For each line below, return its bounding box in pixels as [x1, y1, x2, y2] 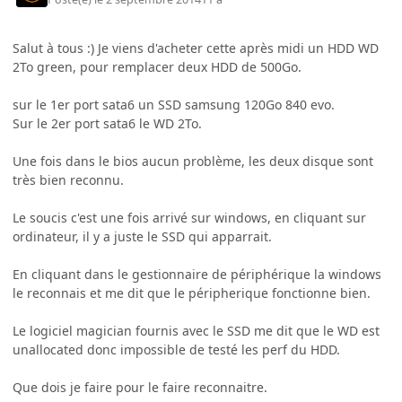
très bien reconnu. [13, 170, 124, 188]
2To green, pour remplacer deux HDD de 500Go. [13, 57, 301, 75]
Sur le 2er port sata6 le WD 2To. [13, 114, 202, 132]
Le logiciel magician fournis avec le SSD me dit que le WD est [13, 321, 380, 339]
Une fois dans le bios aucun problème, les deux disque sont [13, 152, 373, 170]
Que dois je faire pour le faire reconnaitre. [13, 378, 267, 396]
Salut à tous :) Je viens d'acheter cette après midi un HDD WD [13, 39, 379, 57]
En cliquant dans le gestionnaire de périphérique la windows [13, 265, 381, 283]
